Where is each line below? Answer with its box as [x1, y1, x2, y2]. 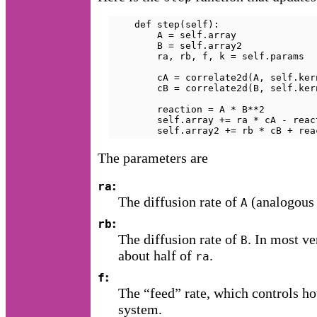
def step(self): [112, 18, 219, 30]
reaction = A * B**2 [112, 103, 265, 115]
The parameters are [98, 149, 208, 166]
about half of [118, 247, 196, 263]
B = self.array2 [112, 40, 242, 51]
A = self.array [112, 29, 236, 40]
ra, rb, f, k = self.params [112, 50, 304, 62]
